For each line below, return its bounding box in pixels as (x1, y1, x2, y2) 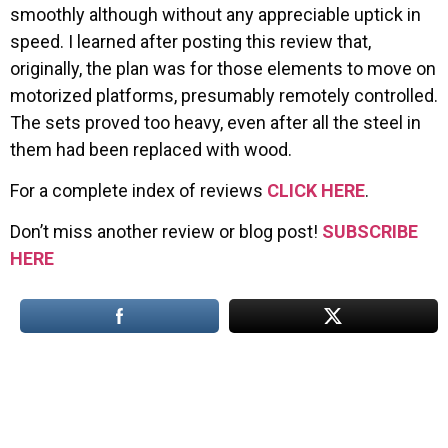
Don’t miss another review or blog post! (10, 221, 322, 243)
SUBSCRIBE (322, 221, 418, 243)
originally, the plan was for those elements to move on (10, 57, 436, 79)
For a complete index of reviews (10, 180, 267, 202)
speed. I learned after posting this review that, (10, 30, 371, 52)
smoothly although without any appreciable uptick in (10, 3, 421, 25)
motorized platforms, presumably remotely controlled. (10, 84, 438, 106)
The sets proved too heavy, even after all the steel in (10, 111, 421, 133)
